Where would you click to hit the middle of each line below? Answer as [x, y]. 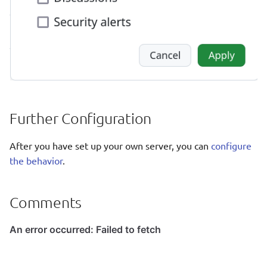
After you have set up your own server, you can [110, 146]
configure [231, 146]
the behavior [36, 161]
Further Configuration [80, 118]
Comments [46, 202]
